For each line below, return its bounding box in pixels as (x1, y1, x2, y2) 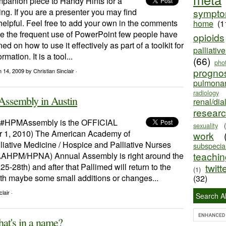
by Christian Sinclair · (26, 67, 77, 75)
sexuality (193, 121, 218, 130)
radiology (193, 88, 219, 97)
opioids (193, 30, 224, 44)
